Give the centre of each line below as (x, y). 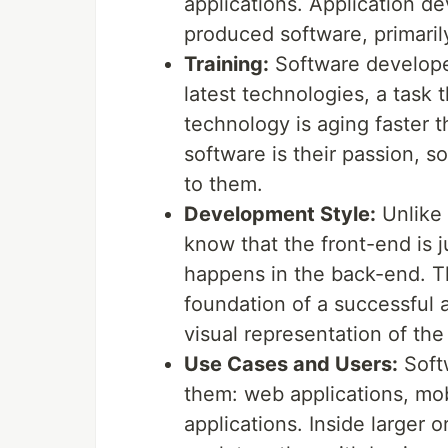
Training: (226, 64)
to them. (223, 184)
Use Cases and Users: (291, 364)
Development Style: (280, 214)
